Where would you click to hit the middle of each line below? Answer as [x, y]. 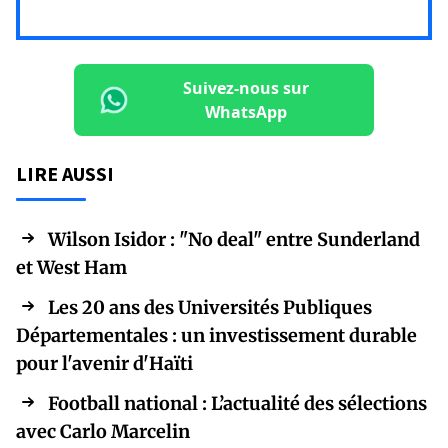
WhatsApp [246, 112]
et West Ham [71, 268]
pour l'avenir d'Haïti [104, 364]
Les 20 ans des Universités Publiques [210, 308]
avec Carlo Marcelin [103, 432]
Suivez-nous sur [246, 88]
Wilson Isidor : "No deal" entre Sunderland [234, 240]
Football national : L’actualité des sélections [237, 404]
